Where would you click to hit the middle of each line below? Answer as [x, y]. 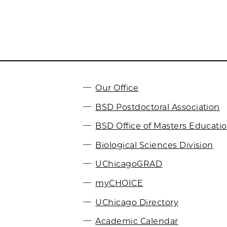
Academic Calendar [137, 221]
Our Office [117, 88]
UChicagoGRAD [129, 164]
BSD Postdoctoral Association [158, 107]
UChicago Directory [137, 202]
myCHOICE [119, 183]
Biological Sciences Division [154, 145]
